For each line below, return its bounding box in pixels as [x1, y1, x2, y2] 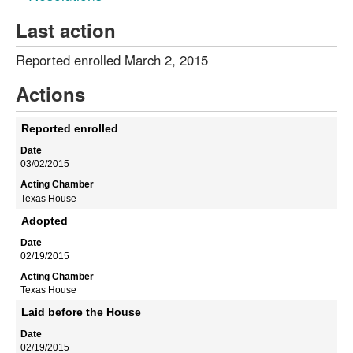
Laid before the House [21, 306, 141, 319]
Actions [16, 80, 85, 108]
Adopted [21, 214, 68, 227]
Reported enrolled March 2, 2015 [16, 50, 208, 70]
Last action [16, 16, 116, 43]
